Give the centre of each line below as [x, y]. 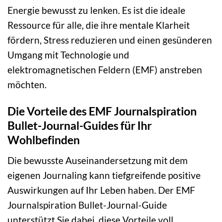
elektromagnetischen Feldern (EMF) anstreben [105, 69]
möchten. [27, 84]
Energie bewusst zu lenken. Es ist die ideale [96, 10]
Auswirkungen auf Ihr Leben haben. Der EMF [101, 190]
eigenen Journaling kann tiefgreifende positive [104, 175]
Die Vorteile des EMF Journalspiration [102, 111]
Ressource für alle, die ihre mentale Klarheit [99, 25]
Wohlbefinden [44, 140]
